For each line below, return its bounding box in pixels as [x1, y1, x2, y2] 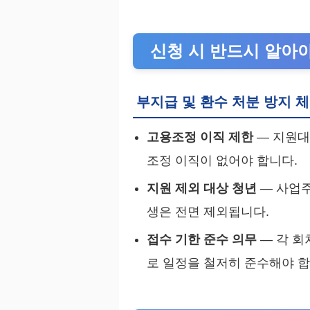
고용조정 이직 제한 [147, 130, 253, 145]
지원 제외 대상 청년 [147, 181, 257, 196]
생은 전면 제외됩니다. [147, 205, 269, 219]
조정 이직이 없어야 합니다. [147, 154, 298, 168]
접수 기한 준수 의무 [147, 232, 257, 247]
